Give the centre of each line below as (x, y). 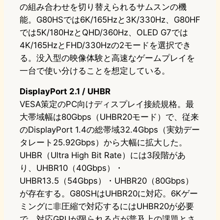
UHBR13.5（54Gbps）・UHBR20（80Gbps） (107, 181)
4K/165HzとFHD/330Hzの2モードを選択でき (105, 45)
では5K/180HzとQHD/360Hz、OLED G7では (104, 33)
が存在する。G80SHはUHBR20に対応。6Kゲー (109, 194)
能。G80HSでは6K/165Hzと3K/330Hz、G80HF (110, 20)
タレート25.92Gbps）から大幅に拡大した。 (103, 143)
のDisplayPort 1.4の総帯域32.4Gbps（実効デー (110, 130)
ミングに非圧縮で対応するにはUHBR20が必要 (107, 206)
